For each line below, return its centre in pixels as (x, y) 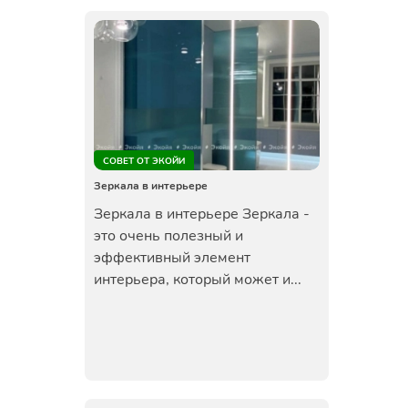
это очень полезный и (168, 236)
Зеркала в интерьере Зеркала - (201, 214)
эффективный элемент (172, 258)
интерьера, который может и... (197, 280)
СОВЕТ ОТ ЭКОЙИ (143, 161)
